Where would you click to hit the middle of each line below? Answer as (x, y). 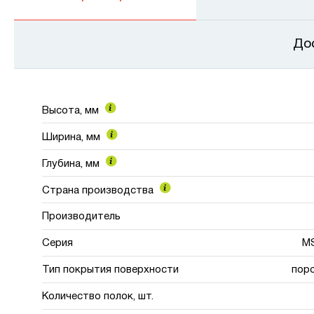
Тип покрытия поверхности (110, 269)
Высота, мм (72, 110)
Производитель (81, 216)
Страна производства (99, 190)
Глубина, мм (72, 164)
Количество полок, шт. (98, 296)
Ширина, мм (73, 137)
